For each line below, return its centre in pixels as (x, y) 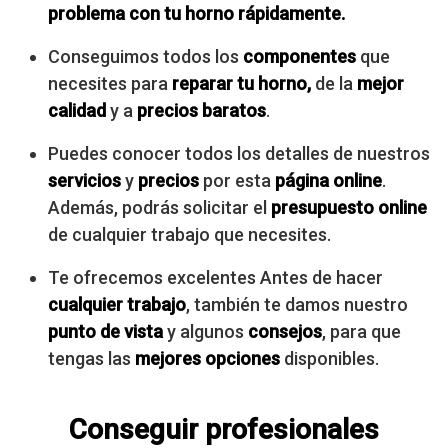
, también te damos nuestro (297, 304)
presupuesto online (349, 207)
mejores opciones (207, 358)
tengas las (91, 358)
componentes (301, 56)
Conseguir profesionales (224, 429)
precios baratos (201, 110)
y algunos (205, 331)
